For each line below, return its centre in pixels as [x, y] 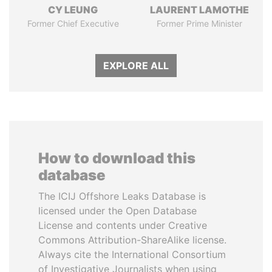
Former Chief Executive [73, 23]
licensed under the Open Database [117, 211]
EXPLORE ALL [136, 66]
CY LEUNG [73, 10]
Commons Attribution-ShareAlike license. [132, 240]
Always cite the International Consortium [132, 254]
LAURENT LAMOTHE [199, 10]
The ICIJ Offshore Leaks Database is [122, 196]
